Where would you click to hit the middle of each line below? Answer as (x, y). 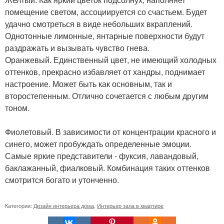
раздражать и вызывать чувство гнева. (77, 47)
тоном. (17, 107)
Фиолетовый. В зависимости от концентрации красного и (110, 131)
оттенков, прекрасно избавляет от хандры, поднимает (105, 71)
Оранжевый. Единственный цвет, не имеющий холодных (111, 59)
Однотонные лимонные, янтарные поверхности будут (105, 35)
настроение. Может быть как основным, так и (88, 83)
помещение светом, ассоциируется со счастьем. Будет (106, 11)
